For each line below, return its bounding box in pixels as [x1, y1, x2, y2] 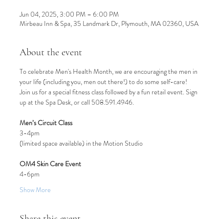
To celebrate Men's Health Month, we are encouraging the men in [20, 66, 199, 76]
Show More [20, 185, 51, 195]
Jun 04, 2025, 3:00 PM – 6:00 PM [20, 9, 119, 19]
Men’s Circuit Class [20, 118, 72, 128]
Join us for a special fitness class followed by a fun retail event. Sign [20, 87, 199, 97]
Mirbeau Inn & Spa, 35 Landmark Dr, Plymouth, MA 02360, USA [20, 19, 198, 28]
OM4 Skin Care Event [20, 159, 81, 169]
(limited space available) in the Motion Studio [20, 138, 143, 148]
